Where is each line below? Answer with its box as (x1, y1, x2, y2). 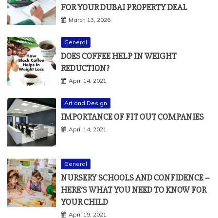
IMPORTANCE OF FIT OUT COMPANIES (61, 111, 204, 122)
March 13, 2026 (69, 16, 110, 23)
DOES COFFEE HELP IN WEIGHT (61, 50, 177, 61)
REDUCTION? (61, 62, 109, 73)
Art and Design (64, 99, 107, 107)
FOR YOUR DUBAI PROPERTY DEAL (61, 1, 187, 13)
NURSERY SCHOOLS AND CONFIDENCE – (61, 172, 210, 183)
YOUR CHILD (61, 196, 108, 207)
